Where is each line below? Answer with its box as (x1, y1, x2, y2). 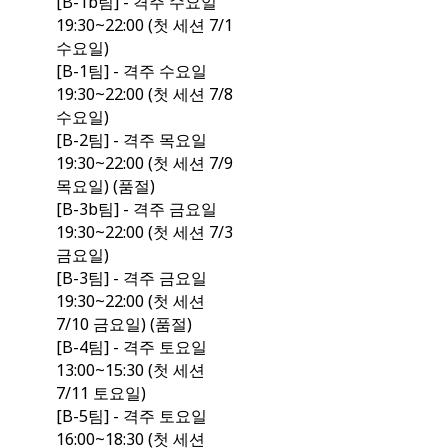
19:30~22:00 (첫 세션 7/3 (55, 221, 233, 244)
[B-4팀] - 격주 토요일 (55, 336, 207, 359)
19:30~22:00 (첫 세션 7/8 (55, 83, 233, 106)
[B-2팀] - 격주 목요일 (55, 129, 207, 152)
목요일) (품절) (55, 175, 155, 198)
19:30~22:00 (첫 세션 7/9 (55, 152, 233, 175)
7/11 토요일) (55, 382, 146, 405)
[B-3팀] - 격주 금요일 (55, 267, 207, 290)
